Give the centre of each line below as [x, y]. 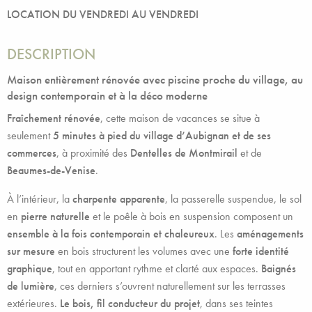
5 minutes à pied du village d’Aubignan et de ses [162, 135]
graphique [30, 268]
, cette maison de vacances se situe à [180, 118]
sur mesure [31, 251]
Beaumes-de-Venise [51, 170]
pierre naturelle [55, 216]
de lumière [31, 286]
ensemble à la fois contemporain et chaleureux [111, 234]
